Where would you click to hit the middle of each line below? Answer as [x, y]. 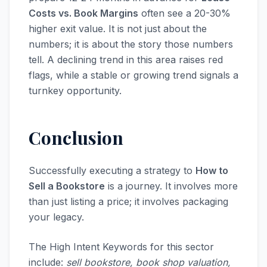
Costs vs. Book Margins [83, 13]
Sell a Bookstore [67, 186]
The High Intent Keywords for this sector [121, 247]
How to [212, 170]
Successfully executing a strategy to [112, 170]
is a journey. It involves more [171, 186]
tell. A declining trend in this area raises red [126, 60]
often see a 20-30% [184, 13]
